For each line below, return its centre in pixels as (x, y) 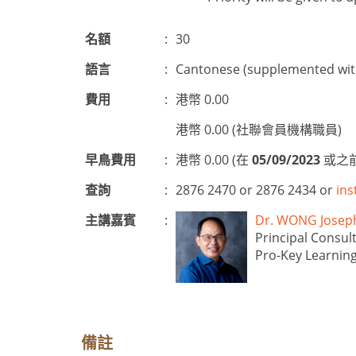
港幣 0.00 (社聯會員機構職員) (259, 130)
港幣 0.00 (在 (214, 160)
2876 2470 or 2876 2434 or (256, 190)
